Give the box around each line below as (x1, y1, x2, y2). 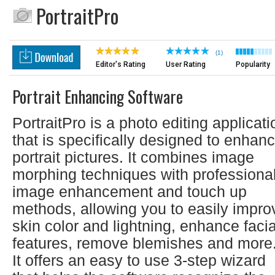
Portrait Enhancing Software (12, 84, 183, 109)
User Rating (166, 60, 206, 69)
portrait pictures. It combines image (12, 149, 254, 166)
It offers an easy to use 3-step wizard (12, 252, 266, 269)
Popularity (236, 60, 270, 69)
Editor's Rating (96, 60, 145, 69)
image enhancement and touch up (12, 183, 247, 200)
